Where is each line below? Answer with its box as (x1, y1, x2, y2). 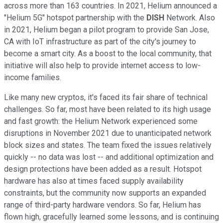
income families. (4, 73, 63, 83)
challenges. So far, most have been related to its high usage (4, 105, 211, 114)
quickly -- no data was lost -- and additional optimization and (4, 152, 214, 162)
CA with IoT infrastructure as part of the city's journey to (4, 37, 196, 47)
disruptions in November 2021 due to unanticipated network (4, 128, 212, 138)
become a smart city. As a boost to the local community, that (4, 49, 212, 59)
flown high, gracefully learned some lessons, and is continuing (4, 212, 219, 222)
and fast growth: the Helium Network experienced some (4, 116, 198, 126)
